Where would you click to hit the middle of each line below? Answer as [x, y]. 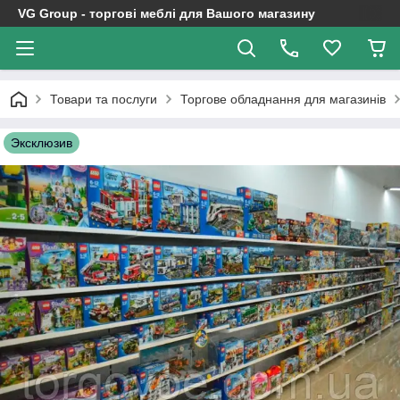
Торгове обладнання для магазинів [283, 99]
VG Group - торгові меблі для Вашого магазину [167, 13]
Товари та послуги [104, 99]
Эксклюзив [42, 143]
